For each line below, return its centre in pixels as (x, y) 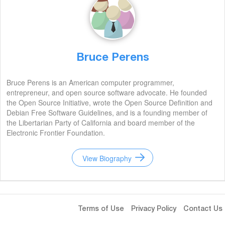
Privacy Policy (154, 209)
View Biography (107, 158)
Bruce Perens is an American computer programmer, (90, 82)
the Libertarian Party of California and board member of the (101, 123)
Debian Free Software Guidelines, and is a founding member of (107, 113)
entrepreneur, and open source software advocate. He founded (107, 92)
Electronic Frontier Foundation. (56, 133)
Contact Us (203, 209)
